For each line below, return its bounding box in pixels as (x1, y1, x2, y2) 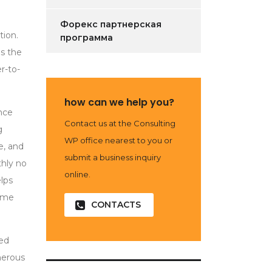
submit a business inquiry (64, 152, 161, 162)
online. (64, 169, 90, 179)
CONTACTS (91, 199, 141, 210)
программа (60, 32, 113, 43)
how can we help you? (64, 95, 174, 109)
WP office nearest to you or (64, 135, 172, 145)
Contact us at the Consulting (64, 118, 175, 128)
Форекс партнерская (60, 19, 161, 30)
